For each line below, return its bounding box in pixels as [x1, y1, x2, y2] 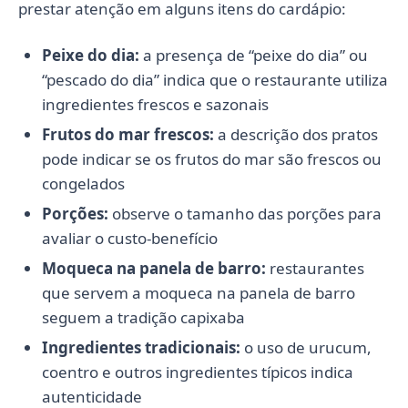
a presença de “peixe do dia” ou [138, 45, 368, 66]
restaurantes [265, 258, 364, 280]
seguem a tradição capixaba [41, 307, 245, 329]
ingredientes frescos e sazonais [41, 94, 269, 116]
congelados [41, 173, 125, 195]
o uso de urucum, [240, 337, 372, 359]
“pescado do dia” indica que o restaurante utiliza [41, 69, 388, 91]
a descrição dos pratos [213, 124, 378, 146]
